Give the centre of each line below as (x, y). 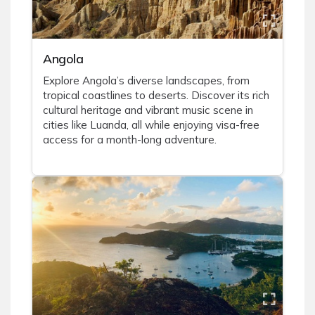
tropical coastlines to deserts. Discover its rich (156, 96)
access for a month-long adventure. (130, 140)
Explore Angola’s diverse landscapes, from (146, 81)
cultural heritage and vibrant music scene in (148, 110)
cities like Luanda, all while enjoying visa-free (151, 125)
